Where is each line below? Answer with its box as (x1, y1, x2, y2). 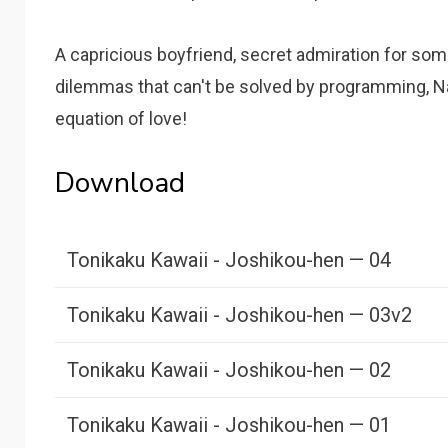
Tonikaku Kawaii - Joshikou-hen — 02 (67, 358, 392, 382)
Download (55, 164, 186, 202)
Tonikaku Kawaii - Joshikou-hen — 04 (67, 248, 392, 272)
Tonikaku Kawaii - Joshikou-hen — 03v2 (67, 303, 413, 327)
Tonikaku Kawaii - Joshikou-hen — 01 (67, 413, 392, 437)
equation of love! (55, 108, 188, 129)
